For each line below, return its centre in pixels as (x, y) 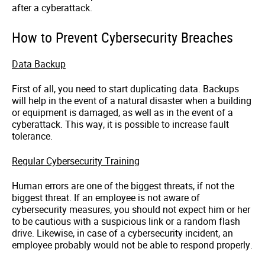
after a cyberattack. (52, 8)
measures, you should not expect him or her (159, 210)
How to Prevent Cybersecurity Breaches (122, 38)
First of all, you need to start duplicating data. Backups (125, 89)
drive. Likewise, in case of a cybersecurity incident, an (122, 233)
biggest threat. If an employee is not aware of (106, 198)
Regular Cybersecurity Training (76, 161)
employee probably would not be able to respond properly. (132, 245)
